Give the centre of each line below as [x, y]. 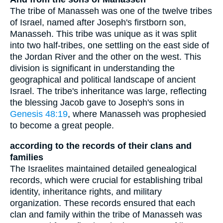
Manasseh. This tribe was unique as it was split [103, 34]
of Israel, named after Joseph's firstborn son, [98, 23]
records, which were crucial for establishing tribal [106, 180]
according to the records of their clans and [101, 146]
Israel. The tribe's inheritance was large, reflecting [108, 91]
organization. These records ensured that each [103, 203]
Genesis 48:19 [39, 114]
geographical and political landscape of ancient [103, 80]
